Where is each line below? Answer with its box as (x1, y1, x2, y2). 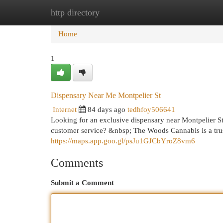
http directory (51, 7, 100, 17)
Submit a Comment (51, 179, 114, 187)
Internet (53, 106, 77, 113)
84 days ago (88, 106, 125, 113)
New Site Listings (100, 8, 154, 16)
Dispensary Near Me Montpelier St (51, 91, 161, 100)
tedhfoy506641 (127, 106, 175, 113)
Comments (51, 156, 103, 169)
